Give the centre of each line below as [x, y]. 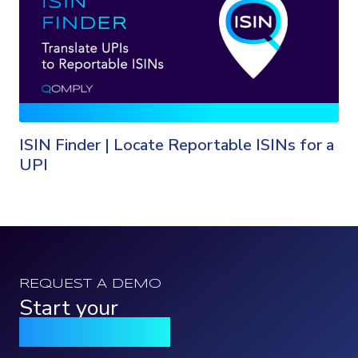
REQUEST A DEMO [90, 284]
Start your [69, 308]
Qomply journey [95, 332]
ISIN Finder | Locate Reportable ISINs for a [177, 145]
